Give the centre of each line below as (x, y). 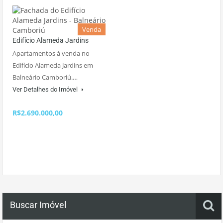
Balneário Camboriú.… (45, 77)
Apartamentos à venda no (51, 54)
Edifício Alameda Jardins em (53, 65)
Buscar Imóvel (38, 205)
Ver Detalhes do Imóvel (46, 90)
